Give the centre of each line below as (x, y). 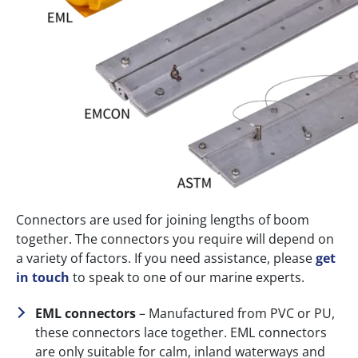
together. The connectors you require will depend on (175, 239)
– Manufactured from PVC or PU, (235, 313)
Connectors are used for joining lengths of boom (163, 220)
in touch (43, 278)
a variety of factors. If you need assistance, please (166, 259)
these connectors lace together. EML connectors (181, 332)
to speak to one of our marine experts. (187, 278)
